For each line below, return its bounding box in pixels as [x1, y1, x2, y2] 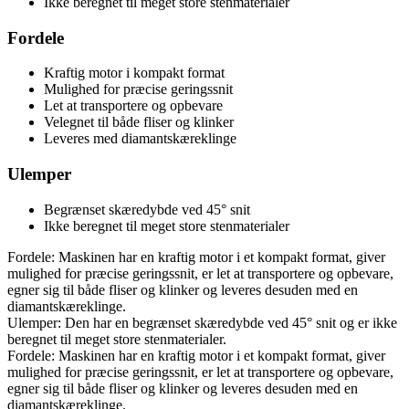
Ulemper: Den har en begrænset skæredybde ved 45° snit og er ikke [7, 314, 397, 330]
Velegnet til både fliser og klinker [44, 114, 234, 131]
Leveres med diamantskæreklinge [44, 131, 236, 147]
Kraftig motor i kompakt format [44, 65, 225, 81]
